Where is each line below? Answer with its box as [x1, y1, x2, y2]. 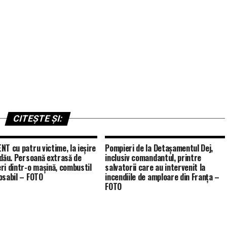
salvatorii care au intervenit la [105, 161, 206, 173]
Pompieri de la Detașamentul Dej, [105, 141, 213, 154]
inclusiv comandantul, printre [105, 151, 202, 164]
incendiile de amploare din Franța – [105, 170, 220, 183]
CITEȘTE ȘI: [11, 113, 64, 124]
